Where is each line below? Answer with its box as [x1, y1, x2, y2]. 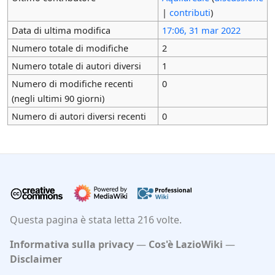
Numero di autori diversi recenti [11, 109, 146, 122]
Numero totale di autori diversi [11, 59, 141, 72]
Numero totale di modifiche [11, 41, 128, 54]
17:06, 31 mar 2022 [161, 23, 241, 36]
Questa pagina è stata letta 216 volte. [10, 212, 182, 227]
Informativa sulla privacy [10, 237, 134, 251]
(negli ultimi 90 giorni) [11, 91, 104, 104]
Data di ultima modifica [11, 23, 110, 36]
